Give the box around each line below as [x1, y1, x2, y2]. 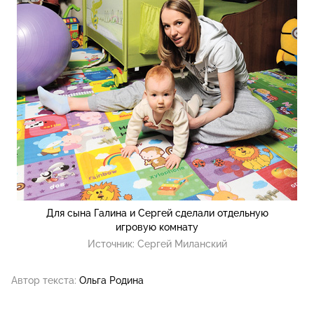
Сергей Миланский [137, 238, 227, 250]
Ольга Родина [79, 275, 144, 287]
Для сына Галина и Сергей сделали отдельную [46, 207, 268, 219]
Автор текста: [11, 275, 76, 287]
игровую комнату [116, 221, 198, 233]
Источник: [87, 238, 137, 250]
